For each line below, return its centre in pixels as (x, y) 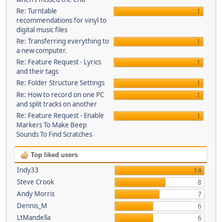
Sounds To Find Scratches (54, 134)
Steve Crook (35, 182)
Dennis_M (32, 206)
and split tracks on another (56, 104)
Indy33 (28, 170)
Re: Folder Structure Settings (60, 83)
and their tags (37, 71)
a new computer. (41, 51)
